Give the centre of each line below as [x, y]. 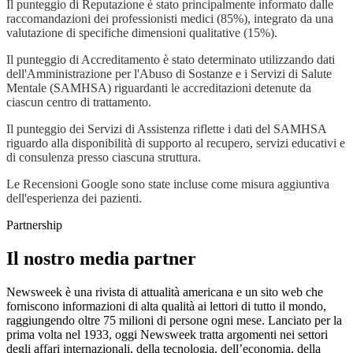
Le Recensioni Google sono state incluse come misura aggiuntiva [168, 184]
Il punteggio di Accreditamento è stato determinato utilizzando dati [171, 59]
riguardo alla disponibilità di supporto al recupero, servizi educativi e [176, 143]
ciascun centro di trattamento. [79, 102]
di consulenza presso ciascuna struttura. [104, 157]
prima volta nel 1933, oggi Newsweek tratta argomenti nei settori [167, 334]
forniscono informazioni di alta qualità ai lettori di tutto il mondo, [166, 306]
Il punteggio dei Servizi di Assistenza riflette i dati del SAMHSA [166, 128]
